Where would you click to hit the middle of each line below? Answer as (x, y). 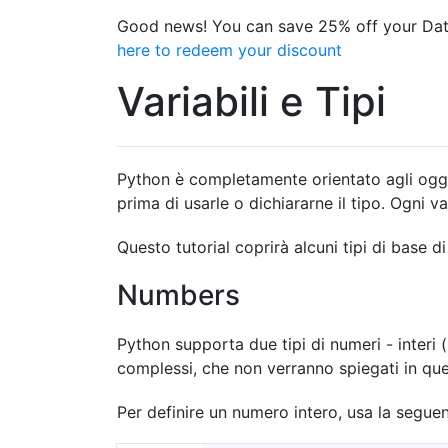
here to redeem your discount (229, 50)
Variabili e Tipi (251, 101)
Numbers (178, 295)
